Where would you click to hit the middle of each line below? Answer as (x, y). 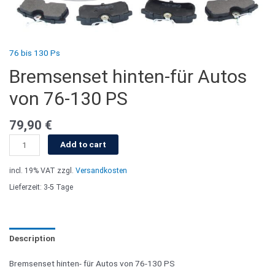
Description (32, 238)
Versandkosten (101, 170)
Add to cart (83, 144)
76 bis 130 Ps (35, 53)
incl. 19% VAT (32, 170)
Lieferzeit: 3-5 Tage (41, 188)
